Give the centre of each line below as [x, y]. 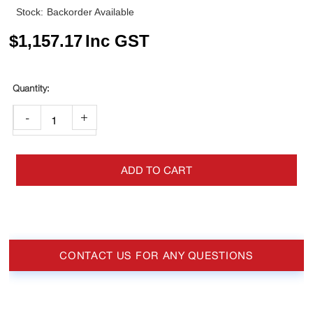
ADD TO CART [156, 170]
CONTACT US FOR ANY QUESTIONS [156, 256]
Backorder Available [91, 12]
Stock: [30, 12]
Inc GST [118, 41]
